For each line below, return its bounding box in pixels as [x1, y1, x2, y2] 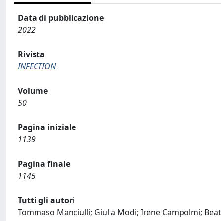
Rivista [18, 49, 45, 60]
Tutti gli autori [18, 195, 75, 206]
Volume [18, 85, 48, 96]
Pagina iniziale [18, 122, 76, 133]
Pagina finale [18, 158, 70, 169]
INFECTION [18, 61, 56, 72]
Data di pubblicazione [18, 12, 104, 23]
